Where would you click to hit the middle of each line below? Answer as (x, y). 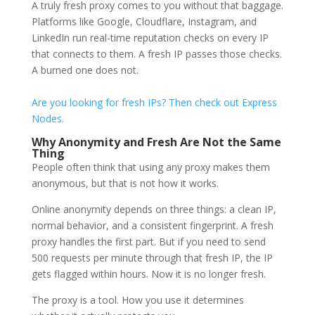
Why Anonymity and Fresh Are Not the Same (156, 142)
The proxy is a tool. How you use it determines (137, 300)
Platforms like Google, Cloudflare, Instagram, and (144, 21)
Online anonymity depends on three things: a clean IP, (154, 209)
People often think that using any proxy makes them (150, 167)
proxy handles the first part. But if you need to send (148, 241)
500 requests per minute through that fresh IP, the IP (152, 257)
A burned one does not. (85, 70)
